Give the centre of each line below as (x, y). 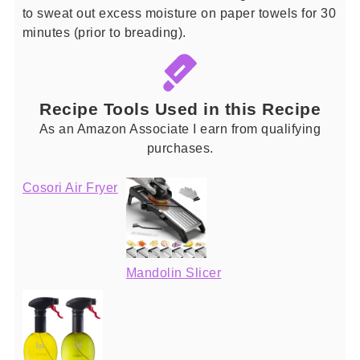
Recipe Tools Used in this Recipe (180, 108)
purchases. (180, 147)
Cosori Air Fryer (70, 187)
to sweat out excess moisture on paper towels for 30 (179, 13)
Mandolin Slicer (174, 272)
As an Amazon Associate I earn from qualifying (180, 128)
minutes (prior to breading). (104, 33)
